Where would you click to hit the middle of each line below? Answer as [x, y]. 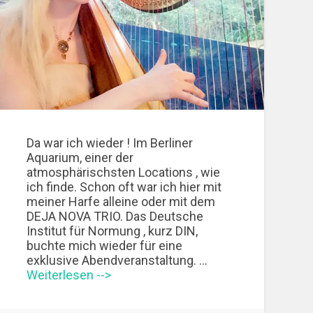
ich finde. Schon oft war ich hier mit [124, 187]
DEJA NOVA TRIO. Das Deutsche [115, 217]
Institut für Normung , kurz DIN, [112, 231]
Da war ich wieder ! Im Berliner [110, 143]
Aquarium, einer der [80, 158]
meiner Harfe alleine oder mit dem [121, 202]
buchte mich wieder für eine [105, 246]
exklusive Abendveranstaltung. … [117, 261]
